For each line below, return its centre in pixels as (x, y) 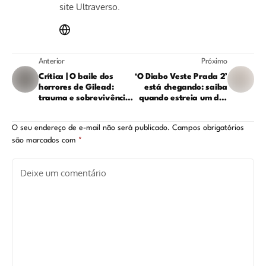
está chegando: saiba (186, 88)
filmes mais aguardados (181, 109)
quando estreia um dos (183, 98)
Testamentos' (64, 120)
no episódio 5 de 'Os (77, 109)
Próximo (214, 62)
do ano (214, 120)
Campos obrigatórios (208, 128)
